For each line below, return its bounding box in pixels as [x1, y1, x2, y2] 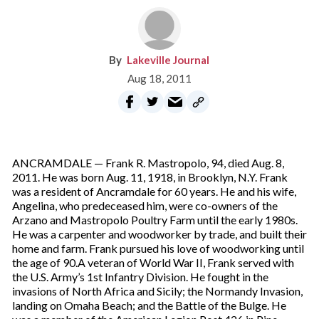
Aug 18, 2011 [127, 72, 192, 85]
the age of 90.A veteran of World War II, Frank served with [11, 256, 294, 269]
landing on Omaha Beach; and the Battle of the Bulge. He [11, 298, 286, 312]
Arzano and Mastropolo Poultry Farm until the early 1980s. [11, 213, 298, 226]
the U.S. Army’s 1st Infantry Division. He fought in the [11, 270, 268, 283]
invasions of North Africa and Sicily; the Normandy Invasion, [11, 284, 303, 298]
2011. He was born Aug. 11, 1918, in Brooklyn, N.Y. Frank [11, 170, 288, 184]
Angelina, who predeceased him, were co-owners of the [11, 199, 278, 212]
